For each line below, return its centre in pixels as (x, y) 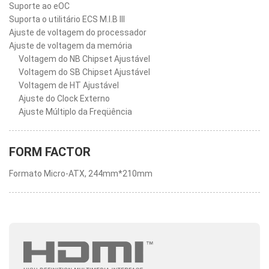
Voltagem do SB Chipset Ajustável (84, 72)
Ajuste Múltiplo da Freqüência (75, 112)
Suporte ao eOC (39, 6)
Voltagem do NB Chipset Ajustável (84, 59)
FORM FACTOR (50, 152)
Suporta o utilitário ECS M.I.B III (67, 19)
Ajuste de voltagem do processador (78, 32)
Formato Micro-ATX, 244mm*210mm (81, 174)
